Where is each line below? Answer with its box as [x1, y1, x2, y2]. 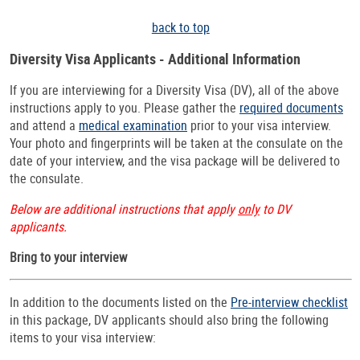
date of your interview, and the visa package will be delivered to [10, 151, 340, 170]
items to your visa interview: [10, 328, 156, 346]
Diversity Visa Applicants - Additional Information [10, 48, 301, 68]
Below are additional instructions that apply [10, 199, 238, 218]
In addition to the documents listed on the [10, 292, 231, 311]
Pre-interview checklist [231, 292, 348, 311]
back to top [151, 18, 210, 36]
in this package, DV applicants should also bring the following [10, 310, 329, 329]
